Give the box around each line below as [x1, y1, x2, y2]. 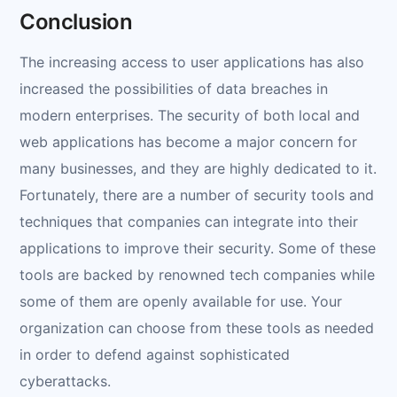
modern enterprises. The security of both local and [19, 105, 360, 124]
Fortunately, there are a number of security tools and [19, 185, 374, 204]
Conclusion [19, 8, 133, 35]
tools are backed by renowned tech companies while [19, 265, 375, 284]
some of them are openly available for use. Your [19, 292, 342, 310]
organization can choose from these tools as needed [19, 318, 374, 337]
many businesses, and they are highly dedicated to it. [19, 159, 377, 177]
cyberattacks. [19, 371, 111, 390]
